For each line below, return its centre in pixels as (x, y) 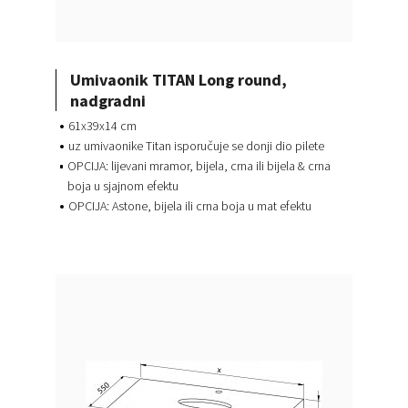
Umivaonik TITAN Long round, (178, 79)
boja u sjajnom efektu (123, 185)
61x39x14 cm (102, 125)
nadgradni (107, 100)
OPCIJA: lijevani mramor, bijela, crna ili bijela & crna (199, 165)
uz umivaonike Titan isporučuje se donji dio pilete (196, 145)
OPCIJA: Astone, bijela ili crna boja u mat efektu (189, 205)
